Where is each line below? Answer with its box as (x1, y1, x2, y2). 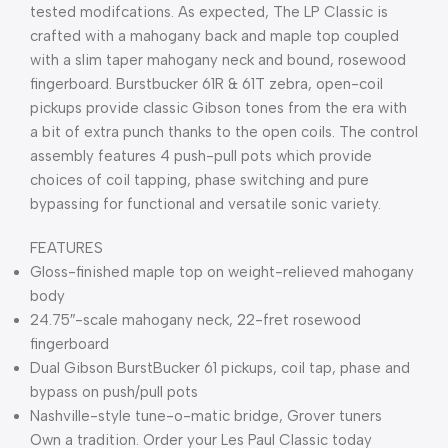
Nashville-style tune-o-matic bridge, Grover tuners (30, 407, 382, 426)
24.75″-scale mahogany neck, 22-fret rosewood (30, 311, 361, 330)
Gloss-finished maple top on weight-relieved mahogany (30, 263, 414, 282)
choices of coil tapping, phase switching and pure (30, 171, 369, 190)
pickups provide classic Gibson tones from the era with (30, 99, 407, 118)
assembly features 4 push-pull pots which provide (30, 147, 372, 166)
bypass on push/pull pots (30, 383, 198, 402)
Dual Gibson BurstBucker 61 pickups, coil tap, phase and (30, 359, 410, 378)
